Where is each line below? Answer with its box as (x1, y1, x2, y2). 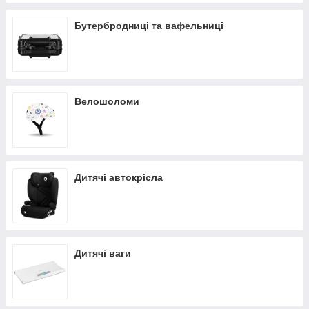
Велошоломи (74, 96, 139, 107)
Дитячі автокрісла (74, 172, 163, 183)
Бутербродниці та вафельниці (74, 20, 223, 31)
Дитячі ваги (74, 248, 131, 259)
